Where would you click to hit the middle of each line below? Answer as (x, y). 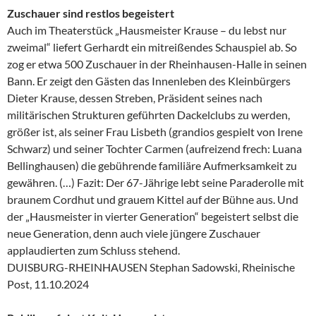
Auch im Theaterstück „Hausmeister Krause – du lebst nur (147, 30)
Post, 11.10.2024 (48, 284)
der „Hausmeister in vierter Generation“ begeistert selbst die (153, 216)
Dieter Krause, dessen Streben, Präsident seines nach (135, 97)
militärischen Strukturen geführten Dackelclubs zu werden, (148, 114)
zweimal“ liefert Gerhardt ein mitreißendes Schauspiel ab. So (152, 47)
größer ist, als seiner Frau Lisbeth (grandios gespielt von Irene (155, 131)
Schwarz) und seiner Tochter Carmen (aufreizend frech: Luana (154, 148)
